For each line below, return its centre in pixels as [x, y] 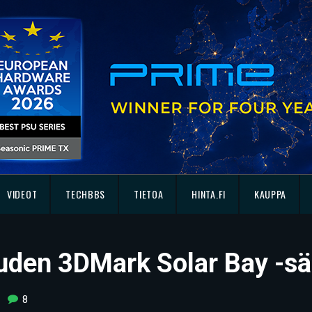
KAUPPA [270, 194]
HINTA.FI [209, 194]
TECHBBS [86, 194]
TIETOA [149, 194]
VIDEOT [22, 194]
